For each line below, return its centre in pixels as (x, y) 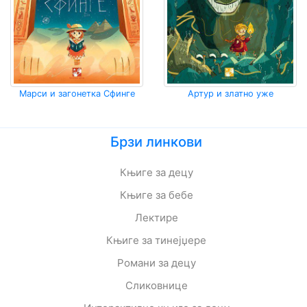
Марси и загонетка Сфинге (77, 94)
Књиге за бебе (156, 195)
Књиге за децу (156, 172)
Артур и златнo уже (230, 94)
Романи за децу (156, 263)
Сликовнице (156, 285)
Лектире (156, 218)
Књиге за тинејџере (156, 240)
